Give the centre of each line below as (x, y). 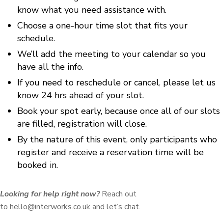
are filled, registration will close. (82, 124)
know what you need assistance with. (92, 10)
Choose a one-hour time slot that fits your (102, 26)
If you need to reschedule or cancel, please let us (116, 82)
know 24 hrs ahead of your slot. (81, 95)
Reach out (118, 194)
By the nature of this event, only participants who (117, 139)
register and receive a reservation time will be (110, 152)
